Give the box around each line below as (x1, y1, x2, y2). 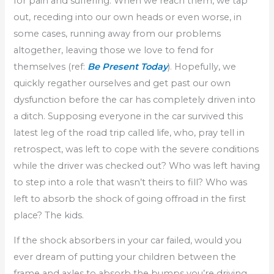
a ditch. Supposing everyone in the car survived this (13, 110, 243, 122)
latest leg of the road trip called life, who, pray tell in (13, 127, 245, 138)
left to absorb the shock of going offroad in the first (13, 193, 246, 204)
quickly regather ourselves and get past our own (13, 77, 231, 89)
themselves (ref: (13, 61, 88, 72)
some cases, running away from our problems (13, 28, 221, 39)
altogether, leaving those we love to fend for (13, 44, 214, 56)
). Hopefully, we (168, 61, 237, 72)
